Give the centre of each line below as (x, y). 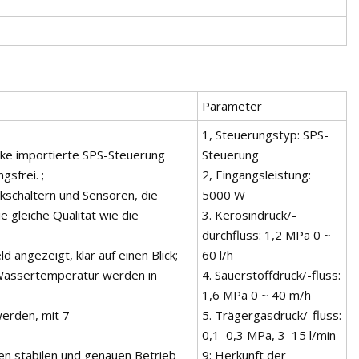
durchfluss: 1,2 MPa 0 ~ (266, 234)
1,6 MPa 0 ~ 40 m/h (256, 294)
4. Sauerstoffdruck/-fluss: (271, 274)
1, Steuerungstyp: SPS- (265, 134)
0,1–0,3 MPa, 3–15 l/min (269, 335)
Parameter (232, 105)
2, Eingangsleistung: (256, 174)
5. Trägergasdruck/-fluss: (272, 315)
